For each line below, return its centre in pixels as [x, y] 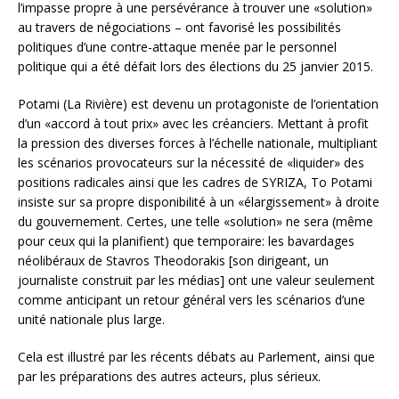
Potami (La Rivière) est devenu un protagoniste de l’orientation [198, 103]
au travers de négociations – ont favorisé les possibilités [179, 27]
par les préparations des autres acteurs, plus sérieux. [169, 376]
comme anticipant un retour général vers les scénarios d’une [191, 299]
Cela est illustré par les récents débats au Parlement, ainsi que [196, 356]
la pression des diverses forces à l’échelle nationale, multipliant [198, 142]
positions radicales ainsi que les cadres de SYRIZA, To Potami [195, 182]
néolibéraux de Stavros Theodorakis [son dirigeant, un [173, 260]
